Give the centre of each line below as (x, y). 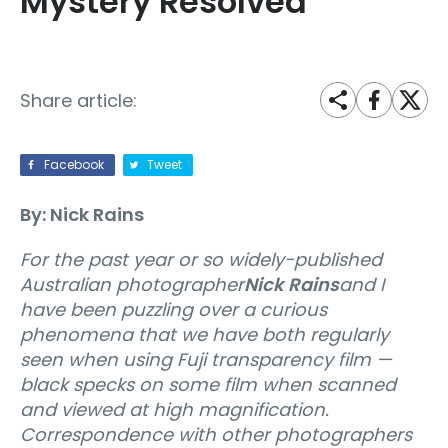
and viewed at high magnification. (174, 410)
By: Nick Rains (82, 215)
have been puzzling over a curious (173, 310)
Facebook (74, 165)
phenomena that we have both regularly (204, 335)
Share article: (78, 100)
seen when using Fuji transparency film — (206, 360)
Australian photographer (132, 285)
